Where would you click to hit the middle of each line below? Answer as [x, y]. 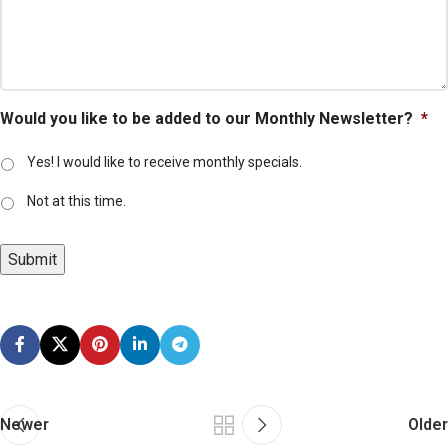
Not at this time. [76, 200]
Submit [32, 259]
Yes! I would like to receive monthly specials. [164, 161]
